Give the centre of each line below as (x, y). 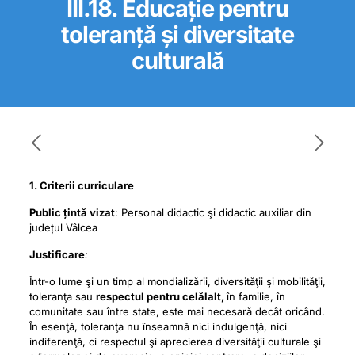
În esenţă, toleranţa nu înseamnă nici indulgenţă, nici (158, 326)
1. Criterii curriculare (81, 185)
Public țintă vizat (72, 212)
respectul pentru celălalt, (161, 296)
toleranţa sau (62, 296)
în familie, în (256, 296)
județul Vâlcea (63, 227)
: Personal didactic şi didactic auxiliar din (213, 212)
